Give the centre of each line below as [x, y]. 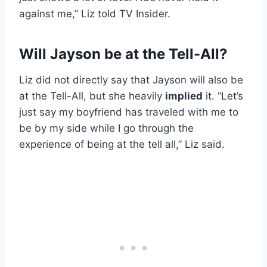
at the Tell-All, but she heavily [92, 96]
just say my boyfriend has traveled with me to [129, 112]
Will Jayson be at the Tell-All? [123, 54]
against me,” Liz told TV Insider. [95, 14]
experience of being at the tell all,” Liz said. [122, 145]
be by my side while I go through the [106, 128]
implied [184, 96]
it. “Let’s [223, 96]
